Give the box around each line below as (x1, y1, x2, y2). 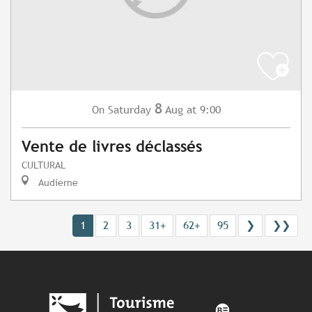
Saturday (107, 103, 151, 117)
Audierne (36, 176, 78, 189)
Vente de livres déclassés (22, 138, 202, 156)
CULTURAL (22, 159, 65, 171)
